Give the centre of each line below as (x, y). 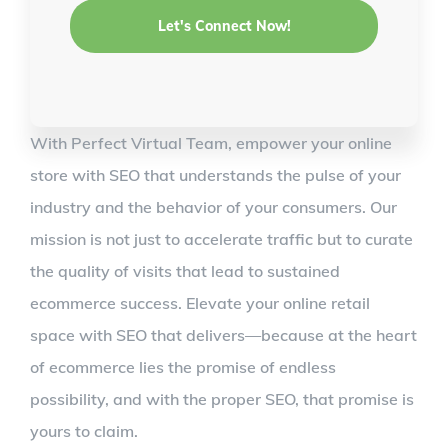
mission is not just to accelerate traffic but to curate (221, 238)
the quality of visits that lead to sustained (185, 270)
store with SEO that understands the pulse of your (215, 174)
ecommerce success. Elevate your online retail (200, 302)
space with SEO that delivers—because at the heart (223, 334)
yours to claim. (84, 430)
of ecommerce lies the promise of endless (183, 366)
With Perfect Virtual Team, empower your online (211, 142)
